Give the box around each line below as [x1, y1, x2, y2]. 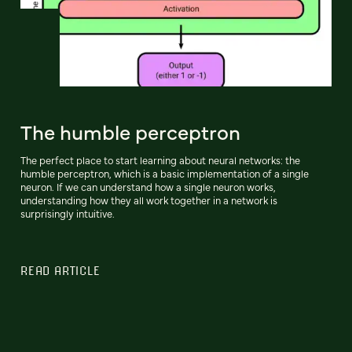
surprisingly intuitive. [20, 206, 115, 220]
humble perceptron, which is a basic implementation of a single [20, 166, 309, 180]
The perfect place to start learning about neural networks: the [20, 152, 300, 167]
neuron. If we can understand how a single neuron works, [20, 179, 276, 193]
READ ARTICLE [20, 262, 101, 277]
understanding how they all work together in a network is [20, 192, 277, 207]
